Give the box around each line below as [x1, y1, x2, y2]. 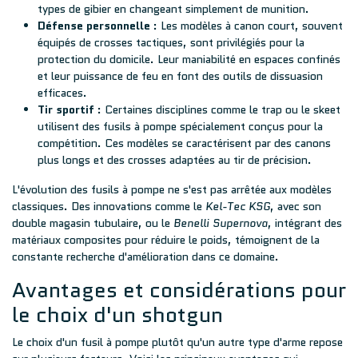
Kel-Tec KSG [205, 198, 270, 214]
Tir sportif [38, 101, 94, 117]
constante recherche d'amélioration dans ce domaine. [12, 249, 279, 265]
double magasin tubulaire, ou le [12, 215, 173, 231]
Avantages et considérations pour [12, 275, 346, 305]
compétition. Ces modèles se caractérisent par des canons [38, 135, 331, 151]
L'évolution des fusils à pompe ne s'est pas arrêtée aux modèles [12, 181, 332, 197]
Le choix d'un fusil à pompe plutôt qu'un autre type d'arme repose [12, 334, 343, 350]
